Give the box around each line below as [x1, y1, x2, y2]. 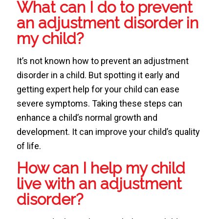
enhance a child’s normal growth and [16, 112, 157, 123]
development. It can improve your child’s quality [16, 127, 200, 137]
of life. [16, 141, 41, 152]
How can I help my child [16, 159, 185, 177]
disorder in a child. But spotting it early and [16, 70, 179, 81]
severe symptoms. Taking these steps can [16, 98, 182, 109]
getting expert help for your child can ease [16, 84, 179, 95]
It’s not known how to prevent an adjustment [16, 56, 189, 66]
